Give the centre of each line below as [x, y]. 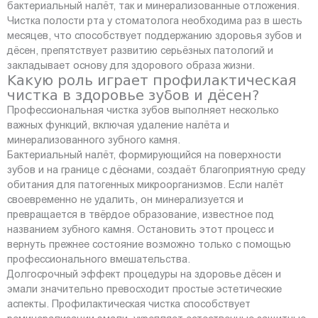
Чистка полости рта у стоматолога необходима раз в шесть [155, 20]
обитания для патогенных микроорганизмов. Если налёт [146, 184]
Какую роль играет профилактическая [152, 80]
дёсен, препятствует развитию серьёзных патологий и [140, 50]
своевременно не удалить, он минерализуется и [125, 199]
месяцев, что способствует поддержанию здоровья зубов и [154, 35]
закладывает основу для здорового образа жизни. [131, 65]
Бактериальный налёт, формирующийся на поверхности [144, 154]
